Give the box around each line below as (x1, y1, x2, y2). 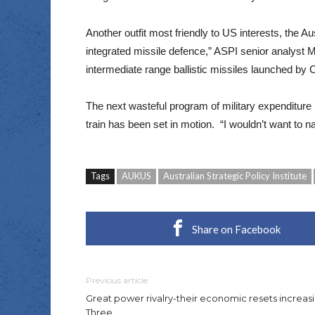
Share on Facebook (191, 223, 281, 236)
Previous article (86, 275, 148, 286)
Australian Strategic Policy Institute (163, 170, 307, 182)
